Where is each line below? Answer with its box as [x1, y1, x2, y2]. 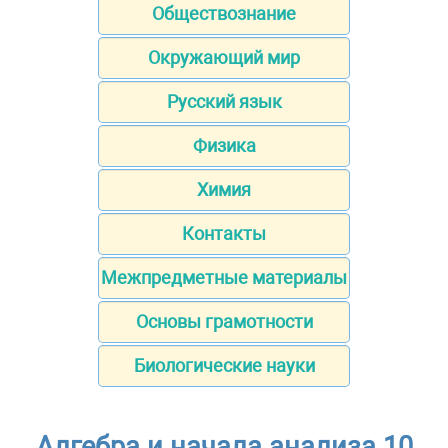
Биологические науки [133, 355, 315, 377]
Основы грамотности [135, 311, 313, 333]
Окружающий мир [148, 47, 300, 69]
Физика [192, 135, 256, 157]
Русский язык [166, 91, 282, 113]
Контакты [182, 223, 266, 245]
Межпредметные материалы [101, 267, 347, 289]
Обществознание [152, 3, 296, 25]
